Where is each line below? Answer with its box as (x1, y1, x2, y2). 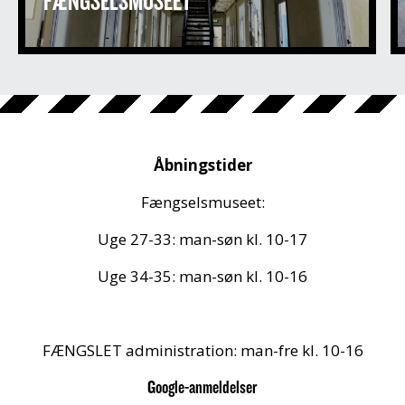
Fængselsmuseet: (140, 192, 265, 212)
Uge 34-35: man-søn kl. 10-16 (98, 266, 307, 287)
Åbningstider (153, 155, 252, 175)
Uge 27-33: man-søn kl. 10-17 (98, 229, 307, 250)
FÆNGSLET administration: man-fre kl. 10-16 (42, 340, 363, 361)
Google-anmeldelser (147, 375, 258, 398)
